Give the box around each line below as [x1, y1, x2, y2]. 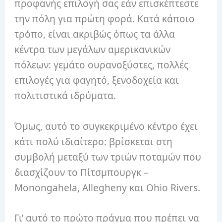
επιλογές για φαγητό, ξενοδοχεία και [14, 74, 179, 87]
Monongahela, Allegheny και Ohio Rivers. [14, 181, 201, 194]
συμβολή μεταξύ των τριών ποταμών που [14, 150, 202, 164]
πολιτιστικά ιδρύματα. [14, 89, 116, 103]
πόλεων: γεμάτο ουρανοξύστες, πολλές [14, 58, 189, 72]
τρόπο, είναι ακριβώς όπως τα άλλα [14, 28, 175, 41]
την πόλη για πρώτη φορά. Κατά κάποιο [14, 12, 195, 26]
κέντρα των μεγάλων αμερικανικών [14, 43, 171, 56]
